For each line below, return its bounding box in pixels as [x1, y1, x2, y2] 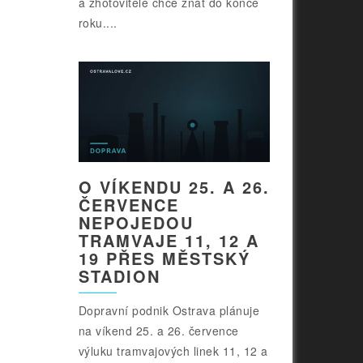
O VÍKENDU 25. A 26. [78, 175, 270, 199]
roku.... [78, 14, 117, 31]
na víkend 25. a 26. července [78, 322, 239, 340]
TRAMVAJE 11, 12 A [78, 228, 259, 253]
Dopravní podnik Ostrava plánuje [78, 302, 260, 319]
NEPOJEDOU [78, 211, 194, 235]
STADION [78, 264, 160, 288]
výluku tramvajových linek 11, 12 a [78, 343, 268, 360]
